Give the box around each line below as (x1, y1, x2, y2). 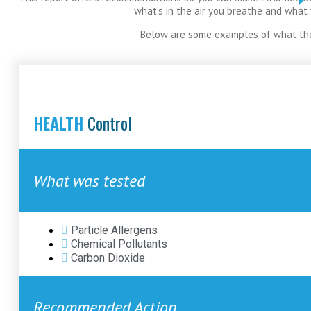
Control (87, 110, 132, 135)
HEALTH (33, 110, 83, 135)
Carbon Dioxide (71, 251, 145, 265)
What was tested (33, 169, 145, 192)
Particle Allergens (71, 224, 158, 237)
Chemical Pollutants (71, 237, 167, 251)
